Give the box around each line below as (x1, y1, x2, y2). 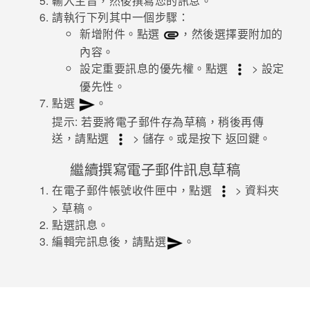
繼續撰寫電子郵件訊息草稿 (70, 158, 240, 179)
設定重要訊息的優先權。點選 (80, 60, 231, 76)
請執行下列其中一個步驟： (52, 8, 189, 25)
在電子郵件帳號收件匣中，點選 (52, 181, 215, 198)
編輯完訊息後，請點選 (52, 233, 166, 250)
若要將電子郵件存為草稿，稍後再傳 (77, 113, 264, 129)
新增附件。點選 (80, 25, 163, 42)
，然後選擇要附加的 (180, 25, 283, 42)
